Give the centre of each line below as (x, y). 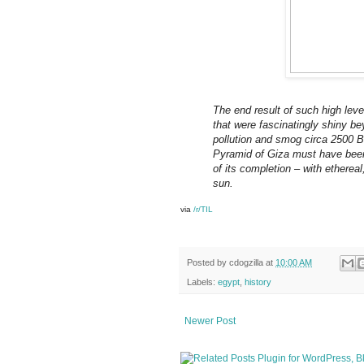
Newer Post (210, 321)
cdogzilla (246, 263)
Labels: (202, 282)
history (258, 282)
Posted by (208, 263)
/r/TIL (203, 210)
